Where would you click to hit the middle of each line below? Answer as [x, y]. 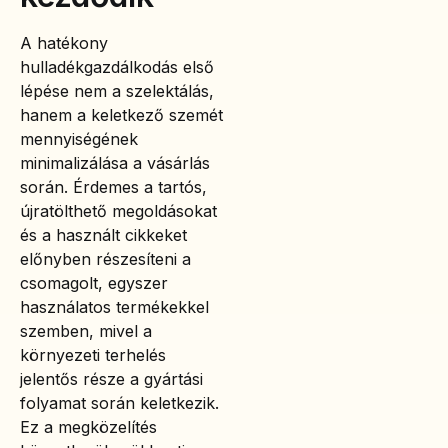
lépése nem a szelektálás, [117, 91]
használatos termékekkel [114, 307]
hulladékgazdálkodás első [117, 67]
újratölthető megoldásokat [118, 211]
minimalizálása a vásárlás [115, 163]
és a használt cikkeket [103, 235]
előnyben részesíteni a [105, 259]
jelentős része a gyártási [111, 379]
